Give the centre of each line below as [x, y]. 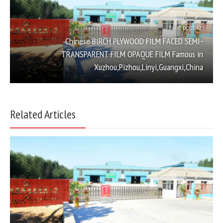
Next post [182, 28]
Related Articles [43, 114]
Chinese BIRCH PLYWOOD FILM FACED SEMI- [134, 41]
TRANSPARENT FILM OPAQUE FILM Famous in [132, 54]
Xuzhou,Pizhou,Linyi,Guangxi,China [149, 67]
